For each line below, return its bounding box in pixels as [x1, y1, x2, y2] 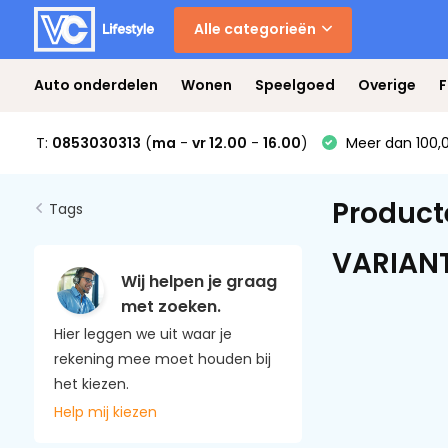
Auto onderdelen [33, 75, 158, 95]
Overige [357, 75, 416, 95]
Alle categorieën [193, 19, 316, 39]
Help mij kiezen [53, 402, 157, 422]
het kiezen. [53, 374, 129, 394]
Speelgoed [254, 75, 335, 95]
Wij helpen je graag [120, 269, 277, 293]
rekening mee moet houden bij [53, 349, 271, 369]
